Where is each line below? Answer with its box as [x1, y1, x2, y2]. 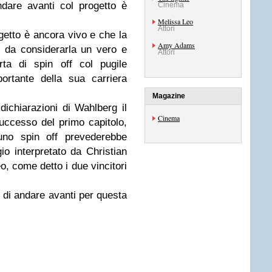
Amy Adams [158, 40, 195, 50]
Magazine [152, 92, 185, 100]
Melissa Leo [158, 16, 193, 26]
